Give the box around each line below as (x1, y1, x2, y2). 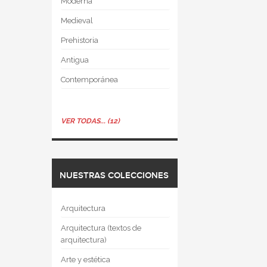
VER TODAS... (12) (61, 117, 120, 125)
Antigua (61, 55, 89, 64)
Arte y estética (61, 255, 110, 264)
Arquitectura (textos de (61, 223, 141, 232)
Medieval (61, 16, 93, 25)
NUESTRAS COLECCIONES (60, 170, 169, 181)
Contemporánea (61, 75, 118, 84)
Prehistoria (61, 36, 98, 45)
